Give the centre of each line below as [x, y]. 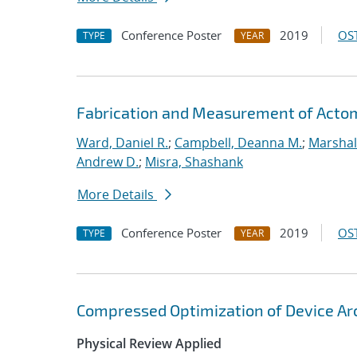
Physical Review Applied [149, 343]
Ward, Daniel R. [122, 143]
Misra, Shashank [194, 162]
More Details [117, 194]
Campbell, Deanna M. [238, 143]
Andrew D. [108, 162]
